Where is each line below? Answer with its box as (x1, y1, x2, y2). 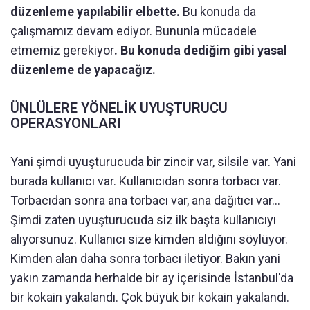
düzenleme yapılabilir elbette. (10, 3, 183, 19)
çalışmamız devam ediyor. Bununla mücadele (10, 23, 257, 38)
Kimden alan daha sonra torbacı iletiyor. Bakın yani (10, 250, 280, 266)
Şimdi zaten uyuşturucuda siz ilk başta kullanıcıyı (10, 212, 276, 227)
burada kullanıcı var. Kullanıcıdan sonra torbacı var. (10, 173, 281, 188)
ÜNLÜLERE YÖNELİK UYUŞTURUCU (10, 99, 228, 116)
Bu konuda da (183, 3, 256, 19)
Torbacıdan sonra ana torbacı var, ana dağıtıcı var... (10, 192, 280, 208)
